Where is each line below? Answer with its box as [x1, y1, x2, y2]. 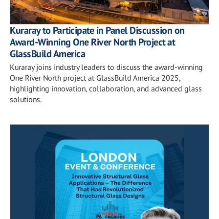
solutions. [10, 94, 42, 104]
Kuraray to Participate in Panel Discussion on [10, 24, 185, 37]
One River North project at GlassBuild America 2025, [10, 73, 180, 83]
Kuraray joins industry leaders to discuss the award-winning [10, 62, 203, 72]
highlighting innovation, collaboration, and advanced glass [10, 84, 202, 93]
